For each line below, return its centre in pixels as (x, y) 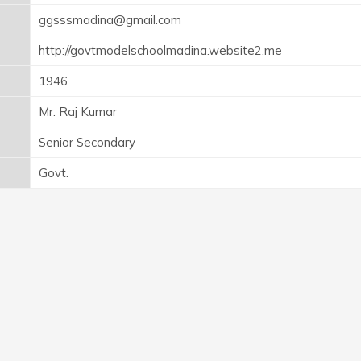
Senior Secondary (87, 142)
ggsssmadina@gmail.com (110, 19)
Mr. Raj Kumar (78, 111)
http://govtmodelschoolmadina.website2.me (160, 50)
